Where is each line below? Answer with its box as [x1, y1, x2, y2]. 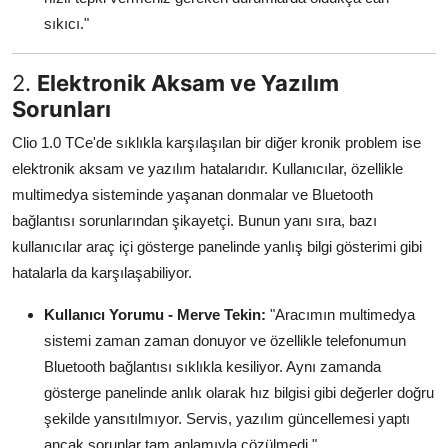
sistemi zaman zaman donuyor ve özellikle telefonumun [44, 332, 406, 350]
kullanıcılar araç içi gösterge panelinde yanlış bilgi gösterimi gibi [12, 238, 422, 256]
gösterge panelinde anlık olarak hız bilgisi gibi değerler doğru [44, 384, 434, 402]
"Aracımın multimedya [266, 306, 415, 324]
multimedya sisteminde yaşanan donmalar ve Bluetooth [12, 186, 373, 204]
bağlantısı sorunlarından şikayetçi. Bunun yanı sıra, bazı [12, 212, 377, 230]
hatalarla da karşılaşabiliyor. [12, 264, 192, 282]
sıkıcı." [44, 15, 89, 33]
